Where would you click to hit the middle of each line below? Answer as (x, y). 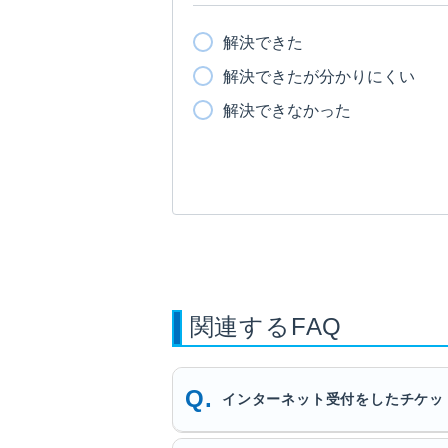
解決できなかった (287, 110)
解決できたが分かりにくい (319, 76)
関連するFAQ (266, 326)
